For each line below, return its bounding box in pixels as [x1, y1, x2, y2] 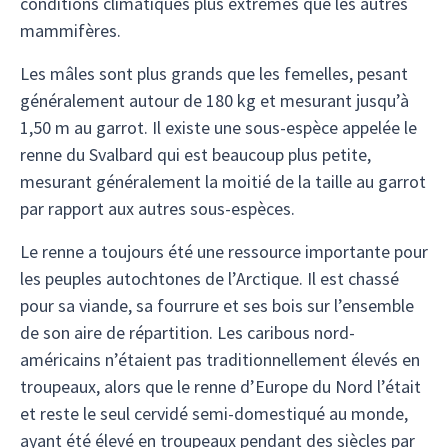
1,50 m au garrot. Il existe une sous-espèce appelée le [20, 116, 417, 139]
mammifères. [20, 19, 121, 42]
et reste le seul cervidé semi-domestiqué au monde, [20, 402, 408, 425]
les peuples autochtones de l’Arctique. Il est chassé [20, 267, 399, 290]
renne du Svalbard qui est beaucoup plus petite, [20, 143, 371, 166]
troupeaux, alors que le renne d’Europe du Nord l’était [20, 375, 421, 398]
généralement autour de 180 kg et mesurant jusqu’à [20, 89, 409, 112]
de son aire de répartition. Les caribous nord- [20, 321, 355, 344]
